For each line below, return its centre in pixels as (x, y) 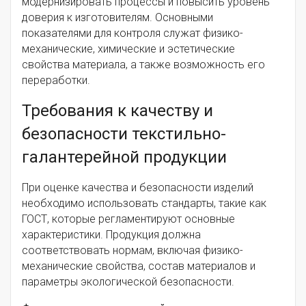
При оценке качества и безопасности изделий (138, 188)
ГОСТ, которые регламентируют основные (128, 219)
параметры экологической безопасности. (128, 282)
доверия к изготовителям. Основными (117, 18)
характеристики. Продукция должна (111, 235)
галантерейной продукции (124, 157)
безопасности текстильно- (124, 134)
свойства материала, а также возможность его (143, 65)
